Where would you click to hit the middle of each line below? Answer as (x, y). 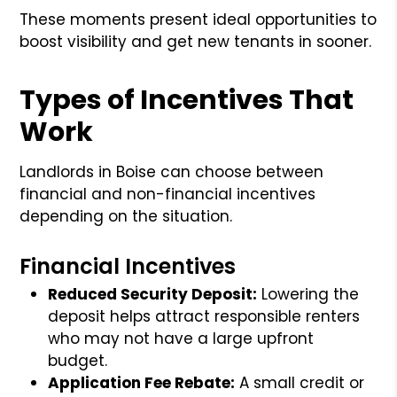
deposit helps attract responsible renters (204, 316)
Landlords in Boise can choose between (172, 171)
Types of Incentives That (187, 100)
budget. (78, 360)
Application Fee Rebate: (142, 382)
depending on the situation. (126, 216)
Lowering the (308, 294)
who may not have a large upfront (181, 338)
